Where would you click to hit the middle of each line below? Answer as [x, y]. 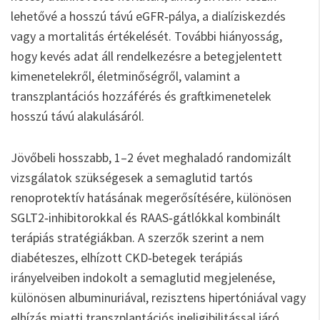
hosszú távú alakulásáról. [77, 116]
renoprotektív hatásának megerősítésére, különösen [151, 197]
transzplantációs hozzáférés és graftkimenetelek [141, 96]
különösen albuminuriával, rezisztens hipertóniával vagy [158, 297]
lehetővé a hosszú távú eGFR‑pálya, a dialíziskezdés [148, 16]
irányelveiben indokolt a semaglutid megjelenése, [143, 277]
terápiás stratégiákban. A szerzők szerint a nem [137, 237]
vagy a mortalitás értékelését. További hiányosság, [146, 36]
